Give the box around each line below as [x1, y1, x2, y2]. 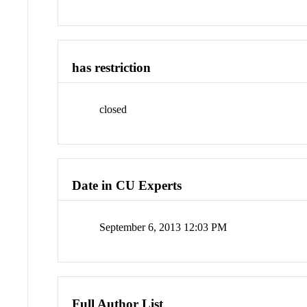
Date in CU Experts [72, 178, 182, 193]
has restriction [72, 60, 151, 75]
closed [99, 103, 127, 115]
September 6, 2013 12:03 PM [99, 221, 228, 234]
